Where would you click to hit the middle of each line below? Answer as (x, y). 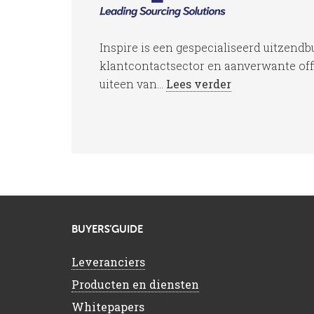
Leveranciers (108, 262)
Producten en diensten (135, 284)
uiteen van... (133, 84)
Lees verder (199, 84)
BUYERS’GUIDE (107, 230)
